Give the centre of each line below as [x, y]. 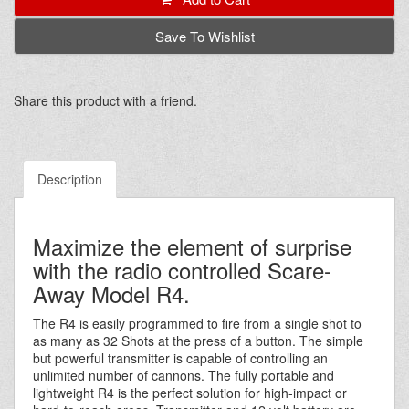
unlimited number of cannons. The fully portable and [184, 376]
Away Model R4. [111, 294]
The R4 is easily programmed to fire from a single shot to [197, 324]
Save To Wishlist [204, 37]
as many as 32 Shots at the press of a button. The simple [198, 341]
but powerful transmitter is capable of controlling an [180, 358]
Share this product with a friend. [105, 101]
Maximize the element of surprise [192, 246]
